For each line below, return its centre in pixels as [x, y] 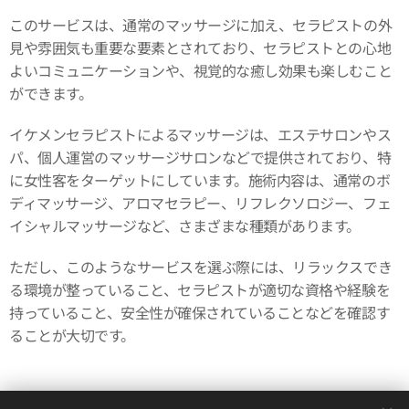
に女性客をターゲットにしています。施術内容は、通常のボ [200, 180]
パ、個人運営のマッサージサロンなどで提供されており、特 [200, 157]
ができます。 [51, 93]
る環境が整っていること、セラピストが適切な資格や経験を [200, 289]
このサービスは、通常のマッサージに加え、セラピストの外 [201, 25]
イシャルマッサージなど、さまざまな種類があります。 [185, 225]
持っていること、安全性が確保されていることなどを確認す [200, 312]
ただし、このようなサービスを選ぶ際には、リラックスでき [201, 267]
